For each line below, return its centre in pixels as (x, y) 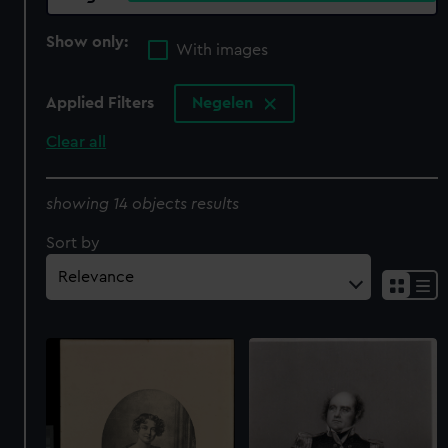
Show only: (89, 41)
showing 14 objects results (143, 203)
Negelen (225, 103)
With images (222, 50)
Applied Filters (100, 103)
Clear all (76, 142)
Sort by (73, 242)
